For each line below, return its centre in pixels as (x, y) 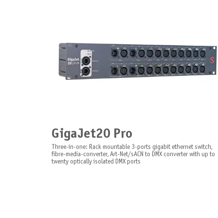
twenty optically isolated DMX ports (96, 162)
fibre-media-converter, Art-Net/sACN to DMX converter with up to (133, 155)
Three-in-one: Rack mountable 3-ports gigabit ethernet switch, (132, 147)
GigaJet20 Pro (92, 134)
